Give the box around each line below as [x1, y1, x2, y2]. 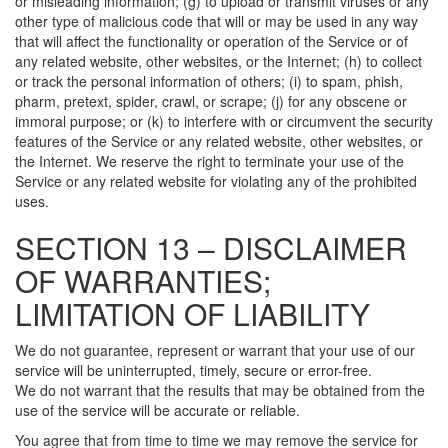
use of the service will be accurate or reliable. [15, 400, 300, 420]
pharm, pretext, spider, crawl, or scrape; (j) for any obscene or [15, 91, 407, 111]
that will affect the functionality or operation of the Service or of [15, 31, 408, 51]
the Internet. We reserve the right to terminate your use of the [15, 151, 404, 171]
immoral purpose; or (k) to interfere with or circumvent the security [15, 111, 433, 131]
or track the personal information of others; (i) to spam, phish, [15, 71, 403, 91]
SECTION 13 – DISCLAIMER [15, 226, 407, 269]
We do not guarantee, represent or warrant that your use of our [15, 340, 415, 360]
